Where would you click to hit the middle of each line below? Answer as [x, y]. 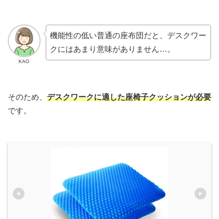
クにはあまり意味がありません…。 [112, 49]
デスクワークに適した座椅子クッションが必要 [129, 97]
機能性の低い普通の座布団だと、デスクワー [128, 36]
